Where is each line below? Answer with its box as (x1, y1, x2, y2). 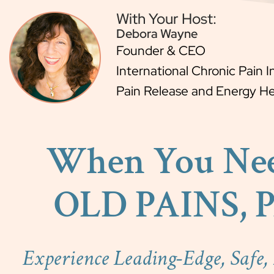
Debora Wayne (116, 26, 198, 42)
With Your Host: (116, 9, 217, 28)
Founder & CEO (116, 42, 206, 59)
